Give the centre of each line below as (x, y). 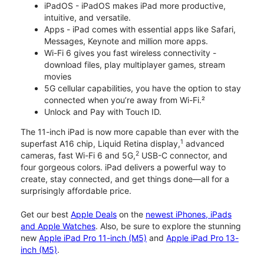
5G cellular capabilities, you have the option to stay (143, 88)
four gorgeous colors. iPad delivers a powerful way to (123, 167)
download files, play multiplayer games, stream (135, 64)
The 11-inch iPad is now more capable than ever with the (130, 131)
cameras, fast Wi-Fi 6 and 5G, (78, 155)
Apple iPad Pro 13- (202, 237)
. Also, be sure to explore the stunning (168, 226)
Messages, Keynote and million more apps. (126, 41)
